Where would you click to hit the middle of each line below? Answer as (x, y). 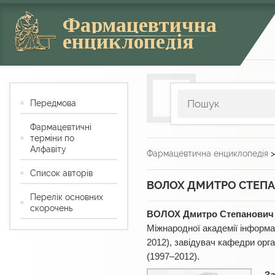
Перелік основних (67, 197)
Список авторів (61, 173)
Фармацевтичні (61, 127)
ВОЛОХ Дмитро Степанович (210, 215)
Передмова (53, 103)
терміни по (52, 138)
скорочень (51, 208)
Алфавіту (48, 149)
